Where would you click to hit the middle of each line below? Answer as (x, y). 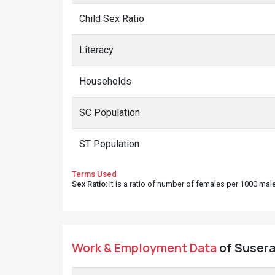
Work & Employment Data (144, 248)
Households (105, 81)
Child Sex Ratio (112, 19)
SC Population (110, 113)
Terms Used (94, 174)
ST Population (109, 144)
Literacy (96, 50)
